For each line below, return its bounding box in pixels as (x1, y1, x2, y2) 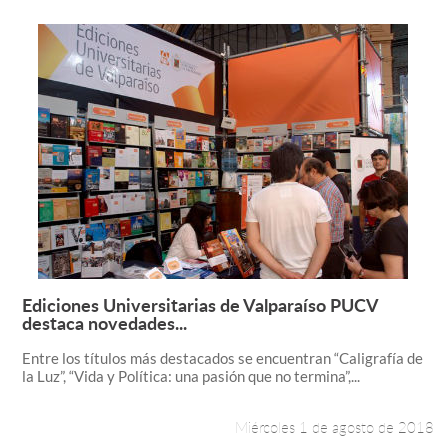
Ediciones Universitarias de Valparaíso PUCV (21, 292, 378, 317)
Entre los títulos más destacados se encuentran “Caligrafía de (21, 349, 423, 367)
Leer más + (283, 306, 388, 333)
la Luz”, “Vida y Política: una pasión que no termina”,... (21, 367, 360, 385)
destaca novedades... (21, 310, 187, 335)
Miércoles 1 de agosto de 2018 (235, 417, 435, 437)
